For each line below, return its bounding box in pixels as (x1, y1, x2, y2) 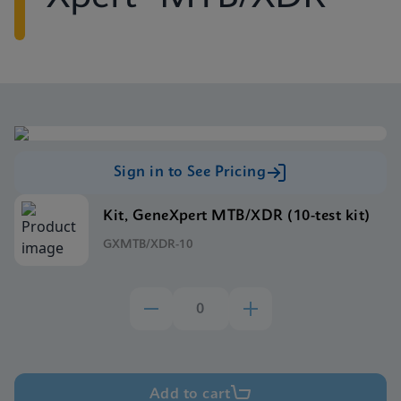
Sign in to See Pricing (113, 165, 267, 180)
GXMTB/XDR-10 (103, 238, 194, 251)
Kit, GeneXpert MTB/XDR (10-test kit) (103, 208, 371, 224)
